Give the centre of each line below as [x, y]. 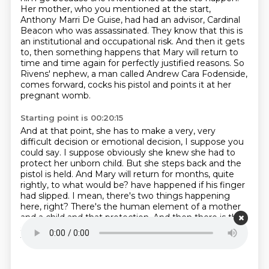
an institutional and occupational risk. [98, 41]
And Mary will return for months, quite [155, 174]
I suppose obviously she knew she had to [149, 153]
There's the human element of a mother [156, 207]
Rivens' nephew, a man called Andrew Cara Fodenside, [134, 74]
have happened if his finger [188, 185]
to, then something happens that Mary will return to [129, 52]
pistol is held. [48, 174]
